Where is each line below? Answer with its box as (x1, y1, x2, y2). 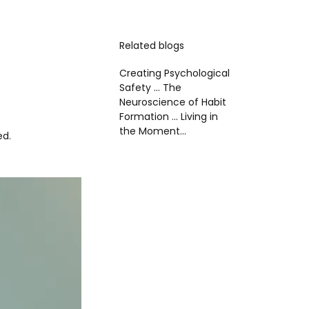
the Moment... (119, 124, 186, 139)
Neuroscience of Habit (119, 95, 226, 110)
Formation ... (119, 110, 181, 124)
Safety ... (119, 81, 163, 95)
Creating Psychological (119, 66, 230, 81)
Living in (181, 110, 218, 124)
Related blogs (119, 39, 184, 53)
